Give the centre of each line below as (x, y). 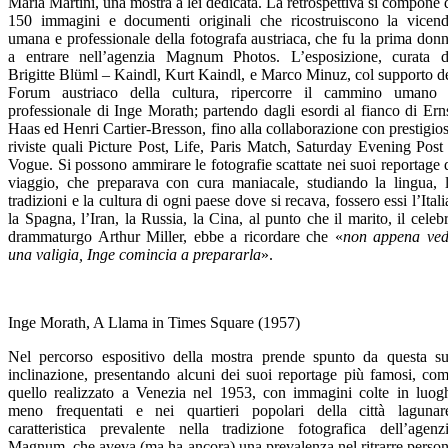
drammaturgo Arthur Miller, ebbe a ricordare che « (175, 236)
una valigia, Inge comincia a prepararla (134, 254)
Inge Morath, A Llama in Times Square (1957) (154, 322)
